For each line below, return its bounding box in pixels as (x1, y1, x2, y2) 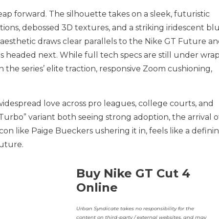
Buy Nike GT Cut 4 (76, 166, 190, 180)
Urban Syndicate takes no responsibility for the (76, 205, 194, 212)
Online (76, 180, 118, 195)
